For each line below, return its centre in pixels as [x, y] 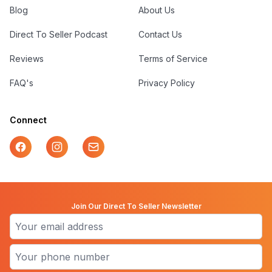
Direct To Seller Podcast [59, 35]
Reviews [27, 59]
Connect [28, 120]
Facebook [37, 148]
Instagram [73, 148]
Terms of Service [173, 59]
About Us [157, 10]
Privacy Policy [167, 83]
